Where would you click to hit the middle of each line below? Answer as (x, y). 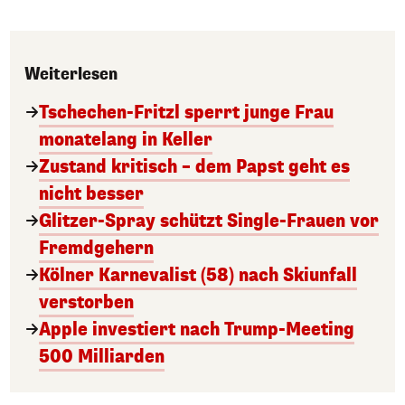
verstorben (86, 302)
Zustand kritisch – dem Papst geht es (194, 167)
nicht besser (91, 194)
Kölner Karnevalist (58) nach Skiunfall (198, 275)
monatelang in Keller (126, 140)
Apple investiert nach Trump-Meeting (197, 330)
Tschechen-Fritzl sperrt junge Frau (186, 113)
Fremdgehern (96, 248)
